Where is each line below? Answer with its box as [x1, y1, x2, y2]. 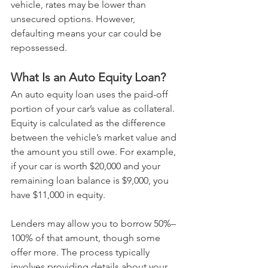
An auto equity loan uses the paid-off [11, 89, 170, 100]
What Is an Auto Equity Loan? [11, 70, 166, 85]
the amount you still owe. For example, [11, 146, 178, 158]
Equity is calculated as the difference [11, 117, 168, 129]
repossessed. [11, 42, 67, 54]
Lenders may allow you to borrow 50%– [11, 218, 176, 230]
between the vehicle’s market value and [11, 132, 179, 144]
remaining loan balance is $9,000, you [11, 175, 171, 187]
